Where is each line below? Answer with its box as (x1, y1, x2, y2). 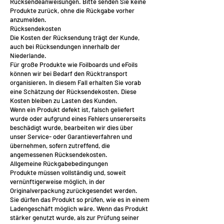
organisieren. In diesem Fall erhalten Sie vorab (10, 78, 141, 86)
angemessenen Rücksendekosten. (10, 150, 107, 158)
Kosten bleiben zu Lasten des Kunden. (10, 96, 117, 104)
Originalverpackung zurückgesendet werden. (10, 186, 137, 194)
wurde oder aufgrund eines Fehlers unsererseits (10, 114, 145, 122)
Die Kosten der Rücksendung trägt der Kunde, (10, 33, 139, 41)
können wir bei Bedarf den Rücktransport (10, 69, 127, 77)
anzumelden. (10, 15, 46, 23)
